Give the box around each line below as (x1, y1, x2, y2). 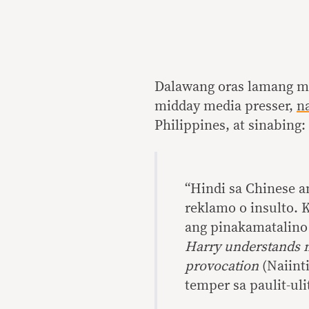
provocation (185, 259, 259, 273)
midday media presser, (154, 99, 297, 113)
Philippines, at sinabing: (154, 119, 306, 132)
